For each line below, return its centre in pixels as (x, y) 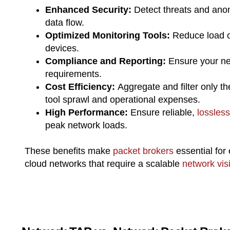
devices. (62, 48)
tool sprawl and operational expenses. (123, 99)
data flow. (65, 22)
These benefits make (69, 151)
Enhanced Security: (88, 9)
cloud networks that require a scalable (102, 164)
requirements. (73, 74)
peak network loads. (86, 125)
